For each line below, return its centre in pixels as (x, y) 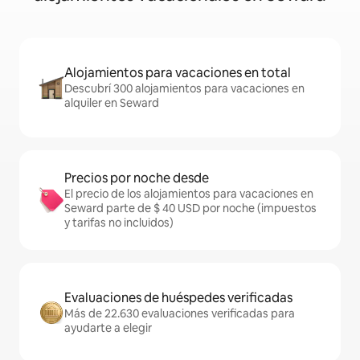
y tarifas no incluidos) (119, 223)
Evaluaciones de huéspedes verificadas (178, 298)
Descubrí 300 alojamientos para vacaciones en (184, 89)
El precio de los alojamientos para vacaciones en (189, 194)
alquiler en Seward (112, 103)
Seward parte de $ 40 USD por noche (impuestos (190, 209)
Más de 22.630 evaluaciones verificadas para (180, 314)
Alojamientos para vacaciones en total (178, 73)
